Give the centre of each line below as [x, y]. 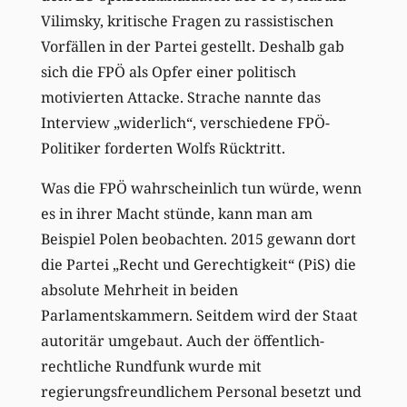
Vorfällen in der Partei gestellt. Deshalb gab [192, 46]
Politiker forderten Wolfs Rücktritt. [163, 148]
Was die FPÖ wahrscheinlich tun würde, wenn [201, 188]
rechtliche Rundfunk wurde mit [151, 366]
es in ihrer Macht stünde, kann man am [176, 213]
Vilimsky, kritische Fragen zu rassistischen [187, 20]
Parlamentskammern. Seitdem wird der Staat [199, 315]
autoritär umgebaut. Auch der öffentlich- [182, 340]
